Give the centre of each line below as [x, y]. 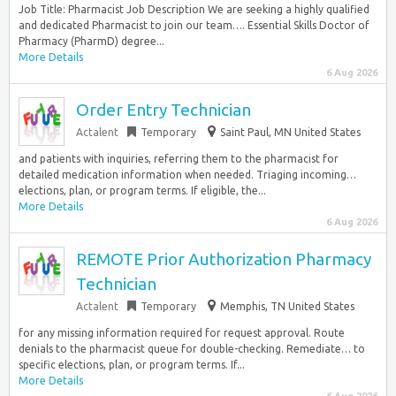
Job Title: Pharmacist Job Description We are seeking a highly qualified [194, 9]
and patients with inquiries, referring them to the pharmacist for [179, 159]
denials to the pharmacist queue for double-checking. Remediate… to [192, 349]
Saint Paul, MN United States [290, 132]
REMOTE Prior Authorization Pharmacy [224, 259]
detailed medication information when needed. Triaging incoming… [187, 175]
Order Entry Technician [164, 110]
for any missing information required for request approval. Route [182, 333]
